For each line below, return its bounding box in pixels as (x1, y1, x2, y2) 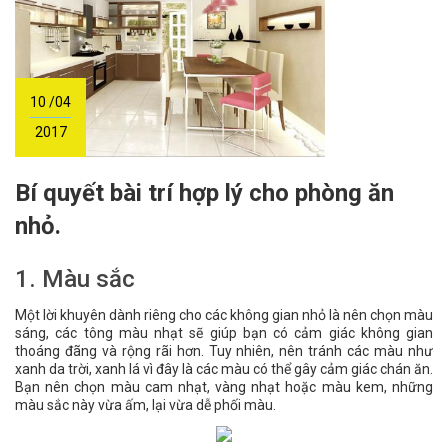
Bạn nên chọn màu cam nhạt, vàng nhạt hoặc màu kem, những (15, 379, 433, 395)
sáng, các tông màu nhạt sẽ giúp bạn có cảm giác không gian (15, 325, 433, 341)
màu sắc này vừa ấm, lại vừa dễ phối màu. (15, 397, 276, 413)
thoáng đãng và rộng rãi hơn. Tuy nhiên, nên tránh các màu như (15, 343, 433, 359)
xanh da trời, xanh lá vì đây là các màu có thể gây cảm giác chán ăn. (15, 361, 433, 377)
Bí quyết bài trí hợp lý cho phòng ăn (15, 179, 30, 207)
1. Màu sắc (15, 265, 135, 293)
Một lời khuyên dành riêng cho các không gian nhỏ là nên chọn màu (15, 307, 433, 323)
